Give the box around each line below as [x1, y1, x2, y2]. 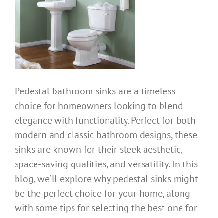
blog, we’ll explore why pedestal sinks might [15, 172, 198, 185]
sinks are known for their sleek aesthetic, [15, 143, 182, 156]
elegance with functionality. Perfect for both [15, 114, 196, 127]
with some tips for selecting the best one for [15, 201, 197, 215]
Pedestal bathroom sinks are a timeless [15, 85, 175, 98]
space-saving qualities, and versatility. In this [15, 158, 198, 171]
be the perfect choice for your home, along [15, 187, 190, 200]
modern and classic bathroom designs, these [15, 128, 197, 142]
